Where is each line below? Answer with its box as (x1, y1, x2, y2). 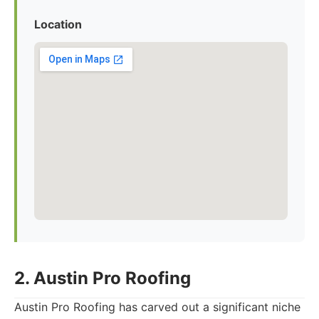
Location (34, 17, 82, 31)
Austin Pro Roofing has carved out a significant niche (14, 300, 300, 314)
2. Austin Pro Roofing (14, 268, 191, 288)
